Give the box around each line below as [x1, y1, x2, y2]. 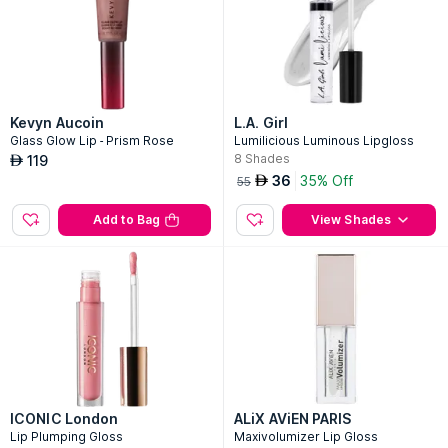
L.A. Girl [234, 114, 288, 131]
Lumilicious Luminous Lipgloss [234, 133, 414, 148]
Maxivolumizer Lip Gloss [234, 429, 378, 444]
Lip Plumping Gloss [10, 429, 123, 444]
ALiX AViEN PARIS [234, 410, 352, 427]
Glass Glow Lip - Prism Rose [10, 133, 174, 148]
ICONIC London [10, 410, 119, 427]
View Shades [310, 212, 392, 227]
